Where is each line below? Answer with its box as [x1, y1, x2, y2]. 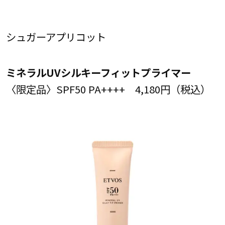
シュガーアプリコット [6, 29, 106, 45]
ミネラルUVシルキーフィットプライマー [6, 65, 191, 80]
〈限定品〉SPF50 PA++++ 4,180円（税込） [6, 81, 210, 97]
